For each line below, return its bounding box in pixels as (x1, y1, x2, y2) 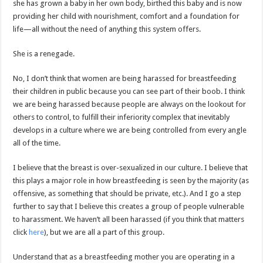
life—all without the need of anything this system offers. (13, 25, 201, 34)
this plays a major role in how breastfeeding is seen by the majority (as (13, 176, 249, 186)
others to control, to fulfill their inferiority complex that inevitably (13, 113, 230, 122)
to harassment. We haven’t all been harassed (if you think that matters (13, 215, 245, 224)
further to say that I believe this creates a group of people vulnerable (13, 202, 245, 211)
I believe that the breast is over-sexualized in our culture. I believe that (13, 163, 248, 173)
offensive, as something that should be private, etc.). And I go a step (13, 189, 242, 198)
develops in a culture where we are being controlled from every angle (13, 126, 247, 135)
